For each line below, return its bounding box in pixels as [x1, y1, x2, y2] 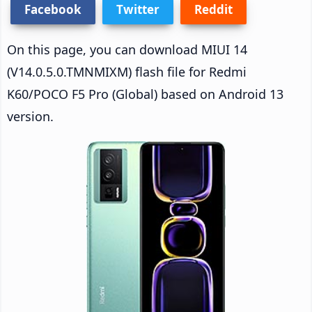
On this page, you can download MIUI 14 [7, 40, 247, 58]
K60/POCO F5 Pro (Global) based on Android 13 [7, 85, 283, 102]
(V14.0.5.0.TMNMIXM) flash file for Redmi [7, 63, 247, 80]
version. [7, 107, 54, 125]
